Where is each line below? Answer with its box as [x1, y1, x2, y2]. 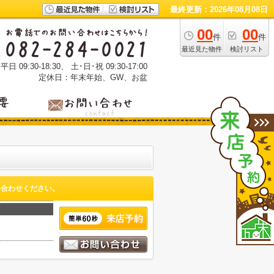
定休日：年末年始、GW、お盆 [39, 73, 147, 82]
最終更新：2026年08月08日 [170, 5, 268, 14]
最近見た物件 [182, 45, 222, 53]
